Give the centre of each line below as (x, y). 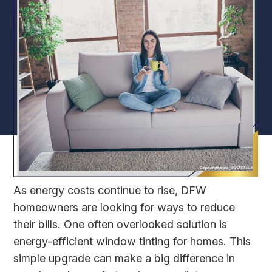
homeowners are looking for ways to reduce (124, 208)
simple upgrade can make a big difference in (124, 259)
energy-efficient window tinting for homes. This (132, 242)
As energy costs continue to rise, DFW (110, 191)
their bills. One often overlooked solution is (121, 225)
